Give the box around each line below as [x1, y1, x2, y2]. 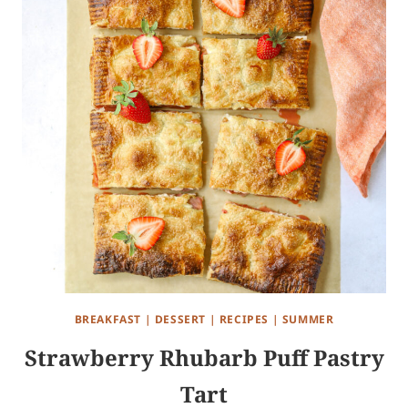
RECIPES [219, 311, 269, 328]
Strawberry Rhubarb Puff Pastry [24, 342, 384, 373]
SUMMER [281, 311, 334, 328]
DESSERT [154, 311, 206, 328]
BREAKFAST [74, 311, 141, 328]
